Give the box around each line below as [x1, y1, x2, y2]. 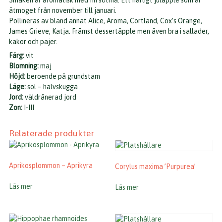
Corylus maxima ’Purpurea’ [115, 163, 196, 171]
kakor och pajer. [9, 38, 59, 46]
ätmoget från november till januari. [9, 6, 118, 15]
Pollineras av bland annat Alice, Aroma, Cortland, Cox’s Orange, [9, 17, 202, 25]
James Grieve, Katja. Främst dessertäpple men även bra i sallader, [9, 27, 209, 36]
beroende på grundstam [25, 72, 100, 81]
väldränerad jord [23, 93, 76, 102]
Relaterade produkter [9, 128, 94, 139]
